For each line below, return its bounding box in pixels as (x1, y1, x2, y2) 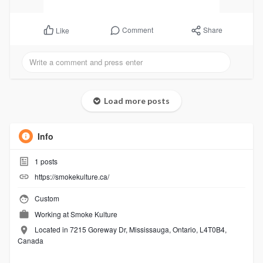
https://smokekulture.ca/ (34, 171, 109, 182)
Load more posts (100, 95, 170, 106)
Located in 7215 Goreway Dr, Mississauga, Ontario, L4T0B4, (34, 224, 227, 235)
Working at (34, 208, 70, 219)
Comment (122, 25, 153, 35)
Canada (17, 235, 43, 245)
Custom (32, 193, 59, 204)
